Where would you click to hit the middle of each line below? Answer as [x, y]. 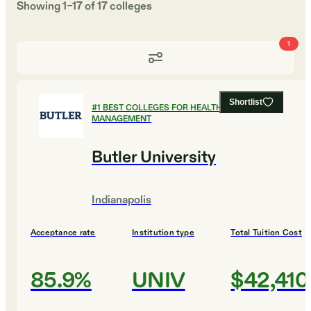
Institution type [163, 233]
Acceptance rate [63, 233]
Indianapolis [121, 201]
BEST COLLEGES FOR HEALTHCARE [174, 108]
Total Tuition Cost [266, 233]
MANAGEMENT [121, 119]
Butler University [154, 158]
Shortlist [246, 102]
